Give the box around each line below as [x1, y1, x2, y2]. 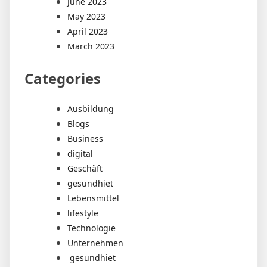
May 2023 [67, 11, 105, 23]
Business [67, 133, 103, 145]
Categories [24, 69, 101, 89]
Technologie [67, 222, 116, 234]
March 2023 [67, 41, 114, 52]
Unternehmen [67, 237, 123, 249]
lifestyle [67, 207, 98, 219]
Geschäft [67, 163, 103, 175]
